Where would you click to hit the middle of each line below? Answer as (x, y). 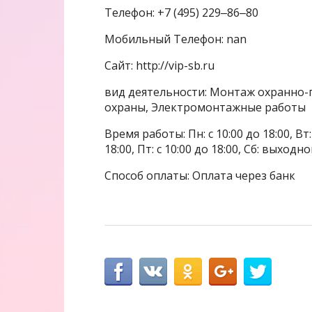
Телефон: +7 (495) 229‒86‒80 (181, 12)
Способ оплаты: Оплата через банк (200, 175)
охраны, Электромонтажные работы (205, 107)
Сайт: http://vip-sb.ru (159, 65)
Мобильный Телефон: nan (175, 39)
